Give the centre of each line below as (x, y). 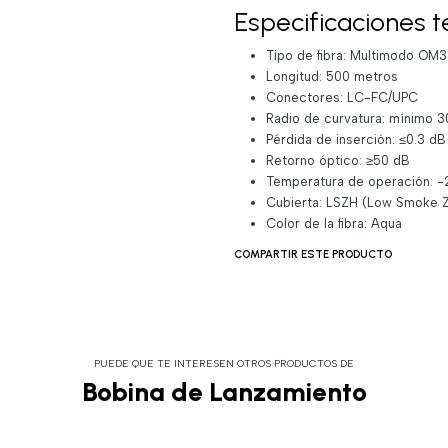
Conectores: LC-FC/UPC (341, 97)
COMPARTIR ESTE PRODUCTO (312, 254)
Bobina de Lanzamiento (224, 391)
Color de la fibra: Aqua (333, 223)
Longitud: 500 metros (331, 76)
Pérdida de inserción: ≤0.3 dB (355, 139)
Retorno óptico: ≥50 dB (337, 160)
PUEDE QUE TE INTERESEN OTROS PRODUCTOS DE (224, 364)
